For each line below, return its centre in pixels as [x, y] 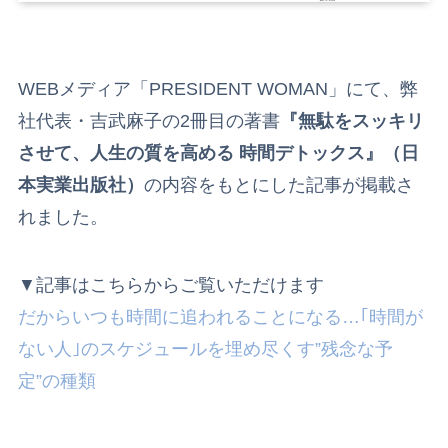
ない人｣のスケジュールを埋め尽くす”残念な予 [205, 349]
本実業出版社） [80, 185]
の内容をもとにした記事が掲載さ [278, 185]
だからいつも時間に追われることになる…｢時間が [220, 317]
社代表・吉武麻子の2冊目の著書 [148, 121]
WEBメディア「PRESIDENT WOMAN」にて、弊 [217, 89]
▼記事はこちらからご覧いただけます [170, 285]
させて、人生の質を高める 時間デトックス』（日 [218, 153]
